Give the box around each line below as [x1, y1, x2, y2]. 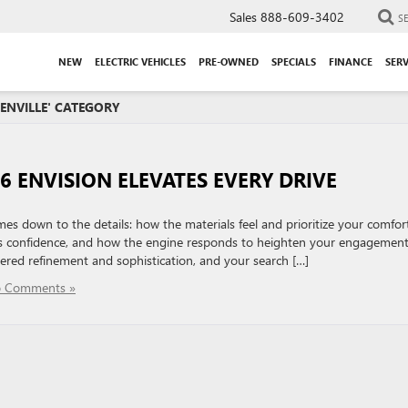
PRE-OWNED [199, 54, 259, 68]
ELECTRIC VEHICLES [95, 54, 186, 68]
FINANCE [329, 54, 372, 68]
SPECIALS [271, 54, 316, 68]
